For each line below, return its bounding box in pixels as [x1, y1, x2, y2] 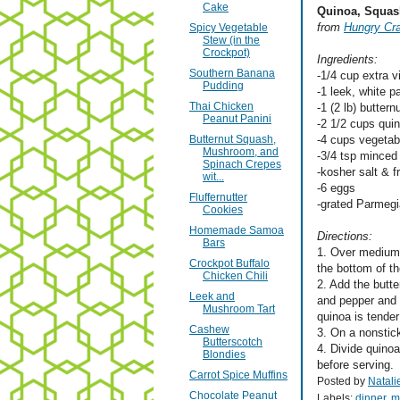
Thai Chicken [188, 100, 254, 113]
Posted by [317, 375, 368, 388]
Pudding [202, 79, 244, 93]
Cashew [188, 323, 229, 337]
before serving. [317, 358, 394, 372]
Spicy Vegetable [188, 21, 268, 35]
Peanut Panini [202, 112, 271, 126]
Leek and [188, 290, 235, 304]
